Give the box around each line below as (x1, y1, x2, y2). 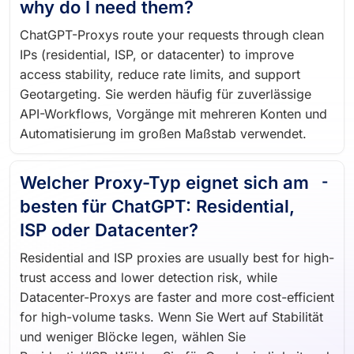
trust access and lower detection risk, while (20, 262, 277, 279)
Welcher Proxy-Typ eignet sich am (20, 165, 309, 186)
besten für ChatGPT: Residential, (20, 189, 295, 210)
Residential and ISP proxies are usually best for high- (20, 243, 334, 259)
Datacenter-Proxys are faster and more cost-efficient (20, 282, 334, 299)
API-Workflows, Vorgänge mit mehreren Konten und (20, 99, 327, 115)
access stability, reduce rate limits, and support (20, 59, 300, 76)
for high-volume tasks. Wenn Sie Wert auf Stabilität (20, 302, 323, 318)
